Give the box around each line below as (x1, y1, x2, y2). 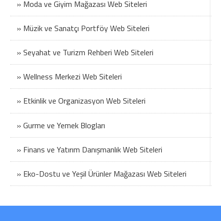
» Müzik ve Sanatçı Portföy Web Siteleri (16, 22, 149, 34)
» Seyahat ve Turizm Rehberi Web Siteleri (16, 46, 153, 59)
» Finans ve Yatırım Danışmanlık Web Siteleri (16, 143, 162, 155)
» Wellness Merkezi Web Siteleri (16, 71, 122, 83)
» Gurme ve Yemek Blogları (16, 119, 105, 131)
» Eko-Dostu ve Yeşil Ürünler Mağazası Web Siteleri (16, 168, 186, 180)
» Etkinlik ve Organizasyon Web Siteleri (16, 95, 146, 107)
